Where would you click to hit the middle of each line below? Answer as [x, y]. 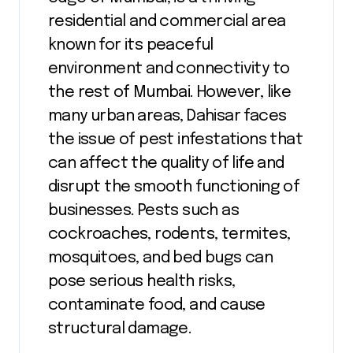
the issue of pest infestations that [175, 139]
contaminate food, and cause [157, 305]
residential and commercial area [167, 21]
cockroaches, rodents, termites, [169, 234]
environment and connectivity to [169, 69]
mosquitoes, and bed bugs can [161, 258]
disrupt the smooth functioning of [174, 187]
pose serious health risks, [142, 281]
